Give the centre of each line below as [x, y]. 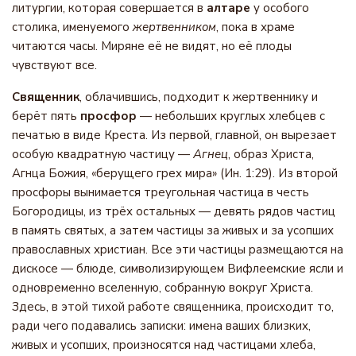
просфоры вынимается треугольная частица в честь [161, 192]
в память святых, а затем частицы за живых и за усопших [173, 230]
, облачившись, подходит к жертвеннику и [199, 97]
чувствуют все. [54, 65]
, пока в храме [255, 27]
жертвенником [174, 27]
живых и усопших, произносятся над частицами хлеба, [164, 345]
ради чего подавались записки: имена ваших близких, [161, 326]
